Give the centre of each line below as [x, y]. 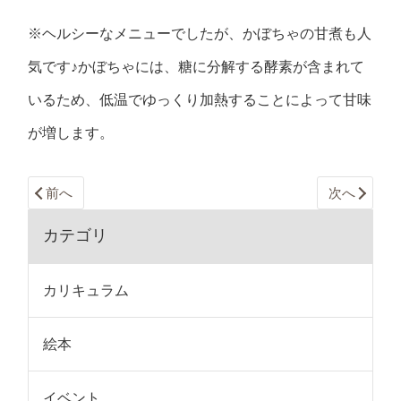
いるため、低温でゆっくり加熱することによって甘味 [200, 100]
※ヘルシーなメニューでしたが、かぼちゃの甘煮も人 [200, 34]
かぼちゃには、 [128, 67]
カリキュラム [86, 290]
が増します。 [71, 133]
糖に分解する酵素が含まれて [272, 67]
